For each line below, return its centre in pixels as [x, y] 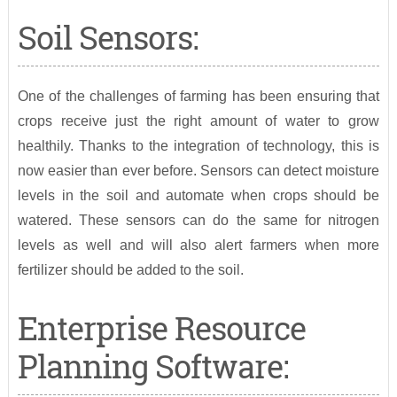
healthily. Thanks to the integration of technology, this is [198, 146]
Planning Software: [152, 366]
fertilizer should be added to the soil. [130, 270]
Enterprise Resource [161, 328]
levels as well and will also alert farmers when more [198, 245]
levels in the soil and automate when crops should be [198, 196]
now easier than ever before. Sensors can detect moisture [198, 171]
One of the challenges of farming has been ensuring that [198, 97]
